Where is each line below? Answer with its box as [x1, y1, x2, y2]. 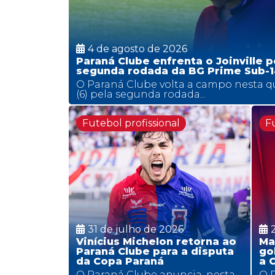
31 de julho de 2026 [88, 223, 184, 235]
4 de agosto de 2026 [88, 42, 187, 55]
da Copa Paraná [76, 255, 164, 267]
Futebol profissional [82, 117, 180, 129]
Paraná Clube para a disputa [76, 246, 234, 257]
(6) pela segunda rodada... [76, 88, 206, 100]
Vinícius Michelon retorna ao [76, 236, 236, 247]
